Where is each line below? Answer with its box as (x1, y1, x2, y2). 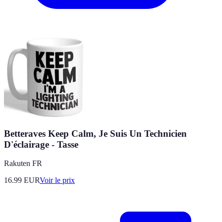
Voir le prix (40, 176, 75, 185)
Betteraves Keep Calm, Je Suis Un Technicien (4, 128, 187, 139)
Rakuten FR (4, 159, 42, 168)
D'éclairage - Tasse (4, 139, 78, 150)
